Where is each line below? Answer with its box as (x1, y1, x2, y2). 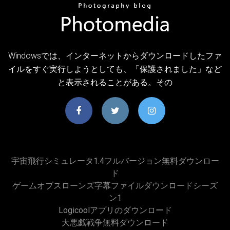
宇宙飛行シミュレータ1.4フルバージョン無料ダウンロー (11, 156, 219, 166)
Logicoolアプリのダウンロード (58, 205, 172, 215)
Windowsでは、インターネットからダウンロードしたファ (8, 50, 222, 61)
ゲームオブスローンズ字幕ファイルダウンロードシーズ (12, 180, 218, 190)
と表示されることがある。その (57, 77, 172, 87)
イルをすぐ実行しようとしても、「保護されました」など (8, 64, 222, 74)
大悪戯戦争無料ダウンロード (62, 217, 168, 227)
